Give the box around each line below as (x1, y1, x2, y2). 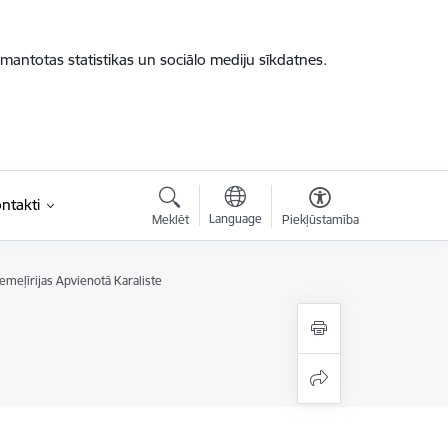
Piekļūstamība (281, 212, 359, 227)
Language (208, 211, 262, 226)
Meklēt (151, 212, 189, 227)
